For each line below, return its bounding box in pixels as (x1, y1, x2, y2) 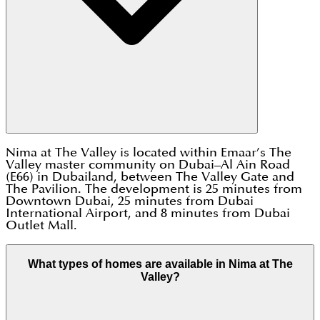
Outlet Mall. (6, 219, 77, 232)
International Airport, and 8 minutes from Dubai (6, 207, 290, 220)
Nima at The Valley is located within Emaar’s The (6, 146, 291, 159)
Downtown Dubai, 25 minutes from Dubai (6, 195, 254, 208)
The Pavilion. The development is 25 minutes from (6, 183, 302, 196)
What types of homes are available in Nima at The (27, 257, 293, 270)
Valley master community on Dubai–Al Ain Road (6, 159, 290, 171)
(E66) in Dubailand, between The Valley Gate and (6, 171, 294, 184)
